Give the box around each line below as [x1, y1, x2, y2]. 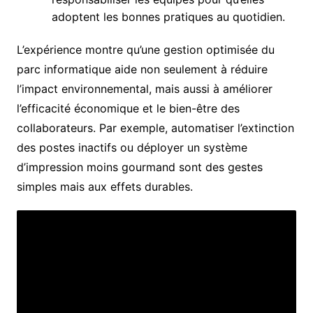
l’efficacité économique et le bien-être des [16, 101, 240, 115]
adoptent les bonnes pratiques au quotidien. [51, 10, 285, 24]
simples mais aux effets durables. [16, 180, 193, 194]
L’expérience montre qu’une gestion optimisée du [16, 43, 275, 57]
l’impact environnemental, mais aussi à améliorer [16, 82, 272, 96]
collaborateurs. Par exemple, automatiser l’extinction [16, 121, 294, 135]
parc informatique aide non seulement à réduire [16, 62, 268, 76]
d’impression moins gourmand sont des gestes [16, 160, 263, 174]
